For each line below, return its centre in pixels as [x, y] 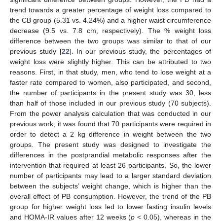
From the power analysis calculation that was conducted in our [110, 113]
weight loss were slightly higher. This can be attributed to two [110, 61]
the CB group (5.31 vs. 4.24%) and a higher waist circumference [110, 20]
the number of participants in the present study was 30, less [110, 92]
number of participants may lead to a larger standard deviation [110, 175]
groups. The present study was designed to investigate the [110, 144]
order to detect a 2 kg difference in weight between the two [110, 134]
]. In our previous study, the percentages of [140, 51]
